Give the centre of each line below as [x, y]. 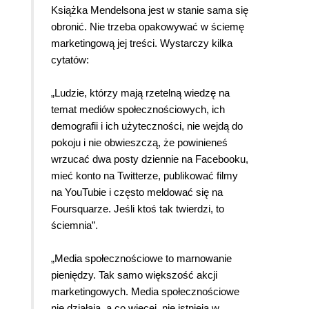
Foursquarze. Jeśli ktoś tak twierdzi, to [138, 209]
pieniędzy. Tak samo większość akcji [134, 275]
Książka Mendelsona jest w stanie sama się [150, 10]
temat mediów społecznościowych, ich [138, 110]
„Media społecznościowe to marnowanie [141, 259]
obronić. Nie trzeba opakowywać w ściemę [148, 27]
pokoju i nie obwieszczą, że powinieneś [139, 143]
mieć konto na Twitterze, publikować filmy [144, 176]
